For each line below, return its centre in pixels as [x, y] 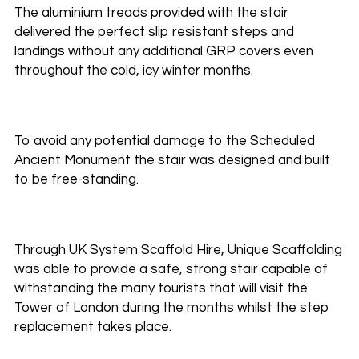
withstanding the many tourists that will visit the [161, 288]
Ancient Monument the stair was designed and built [172, 160]
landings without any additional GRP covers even [163, 51]
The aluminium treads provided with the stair [151, 13]
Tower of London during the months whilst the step [171, 308]
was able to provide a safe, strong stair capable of [171, 269]
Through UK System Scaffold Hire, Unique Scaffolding [178, 250]
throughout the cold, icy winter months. [133, 71]
